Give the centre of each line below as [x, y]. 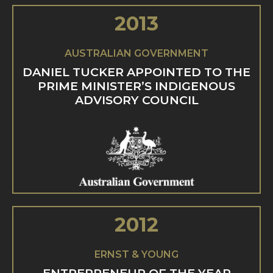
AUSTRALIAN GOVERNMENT [136, 53]
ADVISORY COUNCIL [136, 100]
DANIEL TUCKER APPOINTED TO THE [136, 72]
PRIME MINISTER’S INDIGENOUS [136, 86]
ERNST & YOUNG [136, 255]
